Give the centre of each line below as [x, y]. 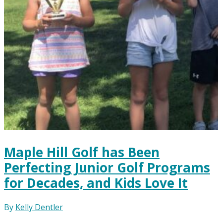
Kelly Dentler [39, 207]
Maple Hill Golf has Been [82, 152]
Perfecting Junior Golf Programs [107, 167]
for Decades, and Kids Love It [96, 183]
